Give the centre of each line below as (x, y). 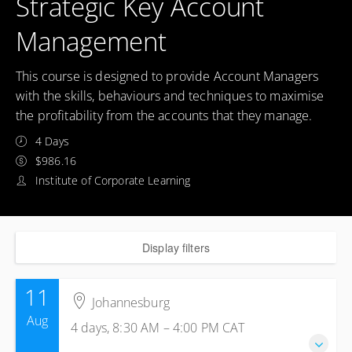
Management (92, 41)
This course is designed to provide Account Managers (167, 76)
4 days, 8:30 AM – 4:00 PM (147, 328)
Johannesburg (131, 302)
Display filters (176, 247)
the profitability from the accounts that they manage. (164, 115)
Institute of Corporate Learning (113, 180)
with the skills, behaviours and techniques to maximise (170, 96)
